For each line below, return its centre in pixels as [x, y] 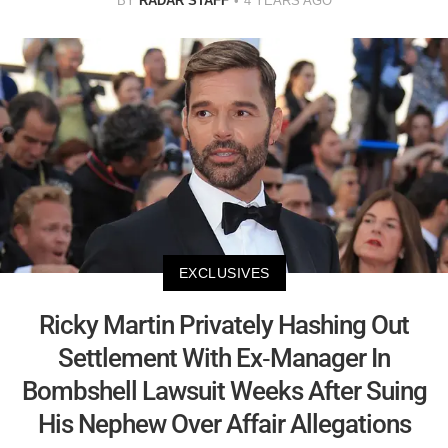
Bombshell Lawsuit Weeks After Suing [224, 390]
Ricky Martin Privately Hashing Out [224, 324]
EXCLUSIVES [224, 272]
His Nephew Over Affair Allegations [224, 423]
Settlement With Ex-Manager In [224, 357]
